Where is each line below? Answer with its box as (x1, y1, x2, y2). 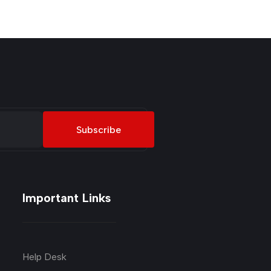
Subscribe (76, 123, 121, 135)
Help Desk (22, 250, 67, 263)
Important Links (22, 190, 111, 205)
